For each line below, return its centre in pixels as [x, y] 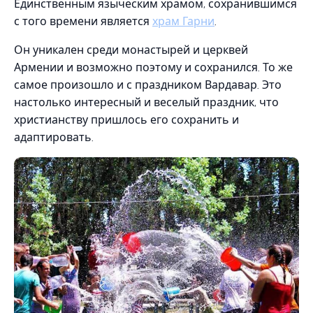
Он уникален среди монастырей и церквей [131, 50]
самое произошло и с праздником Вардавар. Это [148, 85]
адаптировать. [54, 137]
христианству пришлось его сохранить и [126, 120]
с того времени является [83, 21]
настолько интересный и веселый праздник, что [146, 102]
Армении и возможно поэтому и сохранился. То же [153, 67]
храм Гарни [183, 21]
